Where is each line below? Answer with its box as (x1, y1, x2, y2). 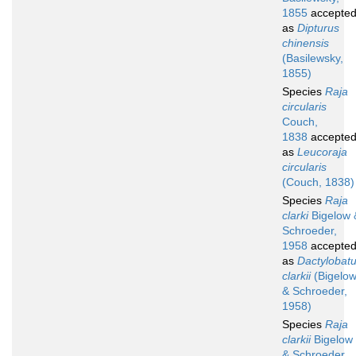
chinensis (282, 37, 329, 50)
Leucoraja (297, 145, 347, 159)
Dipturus (297, 21, 339, 35)
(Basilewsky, (282, 52, 343, 65)
